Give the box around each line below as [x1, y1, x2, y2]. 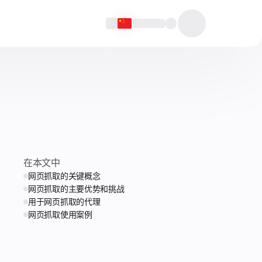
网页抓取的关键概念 [28, 171, 101, 181]
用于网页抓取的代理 [28, 196, 101, 206]
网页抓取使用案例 [28, 209, 92, 219]
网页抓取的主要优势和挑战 [28, 184, 125, 194]
